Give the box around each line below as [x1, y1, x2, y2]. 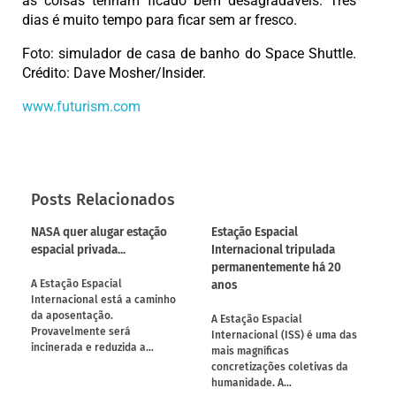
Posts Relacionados [31, 190, 175, 210]
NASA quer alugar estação [31, 224, 167, 240]
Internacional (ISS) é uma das [211, 329, 357, 342]
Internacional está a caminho [31, 293, 176, 307]
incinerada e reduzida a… [31, 341, 154, 354]
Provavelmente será [31, 325, 131, 339]
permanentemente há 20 [211, 259, 341, 275]
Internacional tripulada [211, 241, 335, 257]
